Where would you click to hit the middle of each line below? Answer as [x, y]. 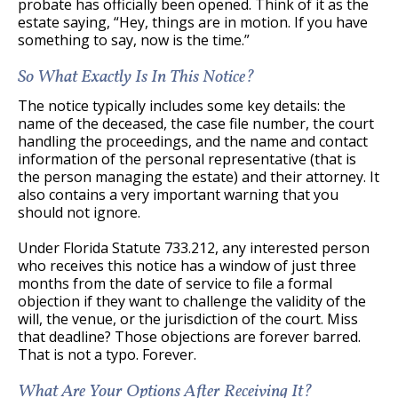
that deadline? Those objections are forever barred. [189, 336]
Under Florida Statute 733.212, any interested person [194, 247]
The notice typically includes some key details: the [182, 105]
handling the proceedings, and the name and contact [193, 141]
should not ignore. [79, 212]
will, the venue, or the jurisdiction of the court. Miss [188, 318]
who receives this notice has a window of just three [187, 265]
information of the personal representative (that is [187, 159]
